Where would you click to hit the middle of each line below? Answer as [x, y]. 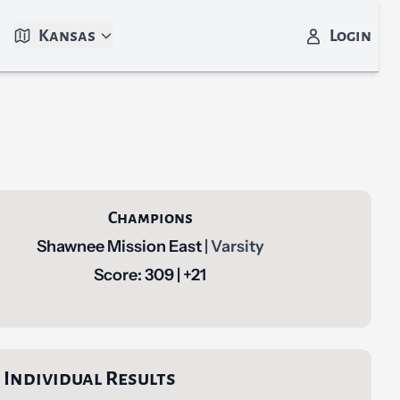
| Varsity [234, 246]
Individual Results [89, 379]
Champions [150, 218]
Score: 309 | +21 [150, 275]
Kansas [67, 36]
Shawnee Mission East [120, 246]
